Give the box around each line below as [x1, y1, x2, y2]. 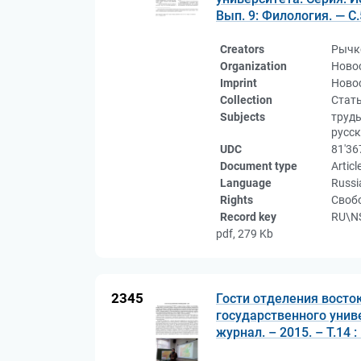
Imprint [220, 77, 257, 89]
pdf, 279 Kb [216, 227, 273, 240]
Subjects [220, 110, 265, 123]
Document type [220, 160, 297, 172]
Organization [220, 60, 287, 73]
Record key [220, 210, 276, 223]
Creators [220, 43, 264, 56]
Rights [220, 193, 253, 206]
